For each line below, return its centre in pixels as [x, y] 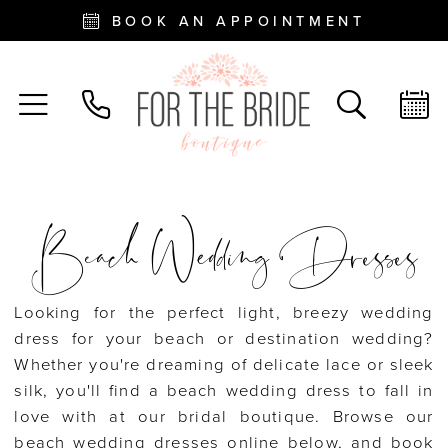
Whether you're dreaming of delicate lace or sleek [224, 364]
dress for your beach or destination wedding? [224, 338]
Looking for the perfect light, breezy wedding [224, 312]
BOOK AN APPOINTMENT [238, 22]
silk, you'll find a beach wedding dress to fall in [224, 390]
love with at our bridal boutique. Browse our [224, 416]
